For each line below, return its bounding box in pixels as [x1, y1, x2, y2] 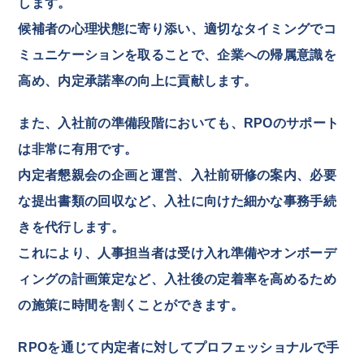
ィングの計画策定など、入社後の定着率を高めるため [18, 271, 337, 286]
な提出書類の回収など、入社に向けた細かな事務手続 [18, 193, 337, 208]
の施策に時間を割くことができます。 [18, 297, 244, 312]
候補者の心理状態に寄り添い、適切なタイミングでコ [18, 21, 337, 36]
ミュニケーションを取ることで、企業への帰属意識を [18, 47, 337, 62]
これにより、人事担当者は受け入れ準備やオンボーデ [18, 245, 337, 260]
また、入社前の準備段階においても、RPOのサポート [18, 115, 340, 130]
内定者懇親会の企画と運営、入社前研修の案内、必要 [18, 167, 337, 182]
